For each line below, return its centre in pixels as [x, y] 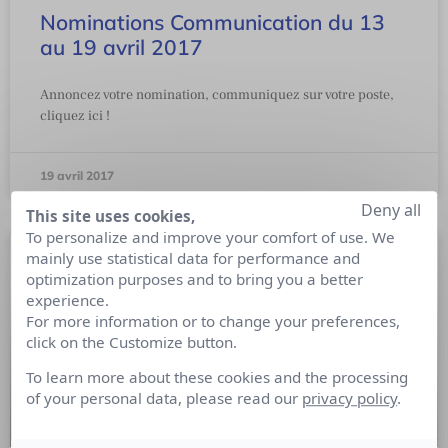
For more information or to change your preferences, [213, 320]
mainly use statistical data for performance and [193, 257]
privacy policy [350, 398]
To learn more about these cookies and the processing [217, 377]
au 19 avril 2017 [121, 47]
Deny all [390, 209]
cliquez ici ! [75, 116]
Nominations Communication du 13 [212, 22]
